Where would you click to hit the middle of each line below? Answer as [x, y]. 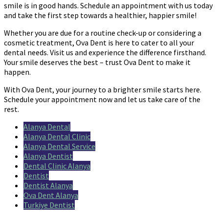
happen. [17, 72]
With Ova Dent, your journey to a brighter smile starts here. [103, 89]
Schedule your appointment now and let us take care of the [102, 99]
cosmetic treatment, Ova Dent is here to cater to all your [99, 42]
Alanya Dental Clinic [57, 136]
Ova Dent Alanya [51, 195]
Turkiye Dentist [49, 205]
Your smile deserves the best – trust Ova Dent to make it [97, 62]
